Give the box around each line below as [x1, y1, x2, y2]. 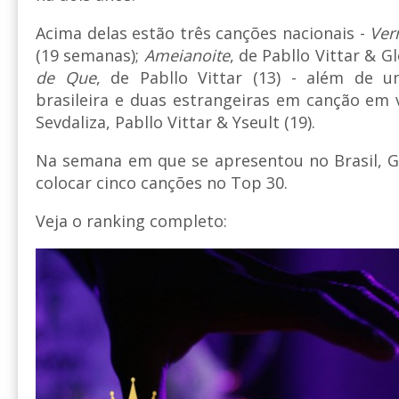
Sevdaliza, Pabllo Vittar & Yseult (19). [36, 111, 315, 134]
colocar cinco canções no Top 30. [36, 172, 292, 194]
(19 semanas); [36, 45, 144, 67]
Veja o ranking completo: [36, 210, 227, 232]
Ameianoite [143, 45, 230, 67]
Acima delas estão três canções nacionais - [36, 22, 370, 45]
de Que [36, 67, 96, 89]
